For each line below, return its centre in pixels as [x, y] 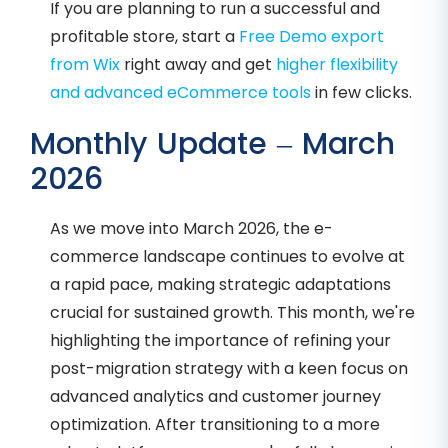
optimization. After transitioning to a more [215, 425]
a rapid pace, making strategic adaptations [220, 285]
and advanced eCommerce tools [180, 93]
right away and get [198, 65]
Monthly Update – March [212, 144]
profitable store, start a [144, 37]
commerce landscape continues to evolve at [227, 257]
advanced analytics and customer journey [215, 397]
